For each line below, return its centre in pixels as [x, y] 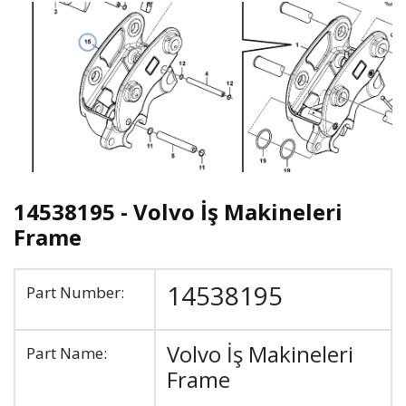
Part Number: [75, 292]
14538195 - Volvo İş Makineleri [178, 212]
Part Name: [67, 353]
